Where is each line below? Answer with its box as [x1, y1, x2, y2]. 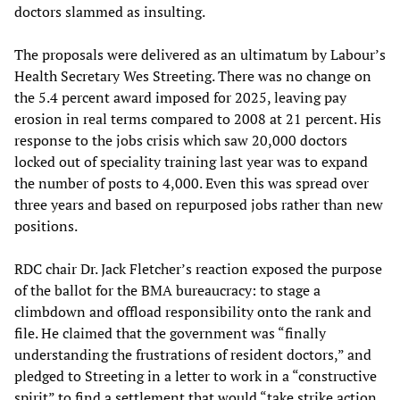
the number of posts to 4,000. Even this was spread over [14, 172, 369, 193]
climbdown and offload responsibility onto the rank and [14, 301, 371, 321]
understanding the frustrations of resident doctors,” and [14, 344, 371, 364]
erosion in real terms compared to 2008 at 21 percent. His [14, 108, 381, 129]
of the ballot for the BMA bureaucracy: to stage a [14, 279, 321, 300]
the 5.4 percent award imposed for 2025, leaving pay [14, 87, 346, 107]
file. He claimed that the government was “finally [14, 322, 326, 343]
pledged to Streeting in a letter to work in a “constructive [14, 365, 377, 386]
